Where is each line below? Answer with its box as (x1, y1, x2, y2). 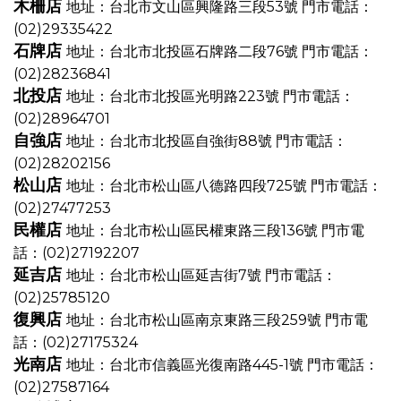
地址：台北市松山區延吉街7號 (66, 267, 265, 284)
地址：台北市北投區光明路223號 (66, 88, 283, 105)
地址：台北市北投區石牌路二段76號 (66, 43, 302, 60)
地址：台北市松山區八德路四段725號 (66, 177, 311, 194)
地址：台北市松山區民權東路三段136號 (66, 222, 321, 239)
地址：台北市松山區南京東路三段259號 (66, 311, 325, 328)
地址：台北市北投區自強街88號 (66, 132, 276, 149)
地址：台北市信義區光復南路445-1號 (66, 356, 307, 373)
